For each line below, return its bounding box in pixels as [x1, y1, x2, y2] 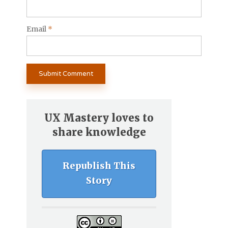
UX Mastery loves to [44, 111, 154, 124]
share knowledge [52, 125, 146, 138]
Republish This [63, 160, 135, 172]
